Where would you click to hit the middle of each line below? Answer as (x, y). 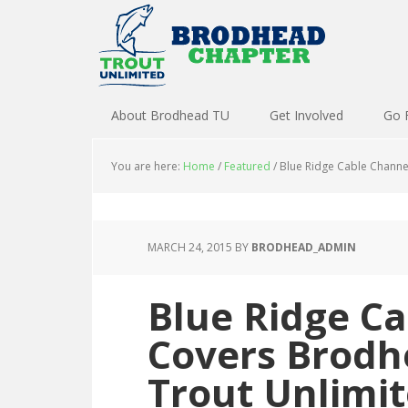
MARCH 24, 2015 (190, 247)
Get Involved (306, 115)
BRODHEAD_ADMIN (304, 247)
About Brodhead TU (170, 115)
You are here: (147, 166)
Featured (247, 166)
